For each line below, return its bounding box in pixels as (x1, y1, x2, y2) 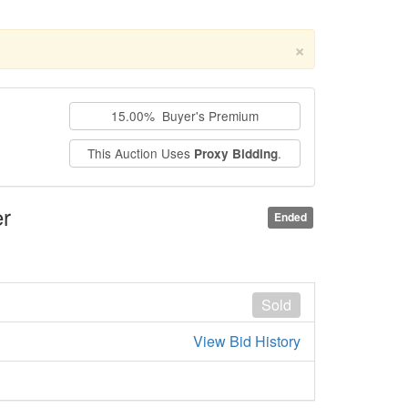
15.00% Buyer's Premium (110, 107, 259, 126)
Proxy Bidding (194, 145, 279, 163)
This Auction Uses (87, 144, 195, 163)
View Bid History (193, 330, 301, 352)
